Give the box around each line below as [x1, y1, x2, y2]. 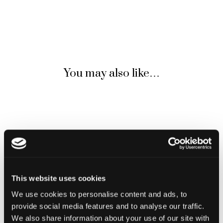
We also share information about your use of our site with [11, 214, 210, 222]
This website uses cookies [11, 174, 106, 183]
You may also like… [63, 66, 160, 81]
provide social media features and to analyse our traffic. [11, 202, 205, 210]
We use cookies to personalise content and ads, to [11, 190, 187, 198]
